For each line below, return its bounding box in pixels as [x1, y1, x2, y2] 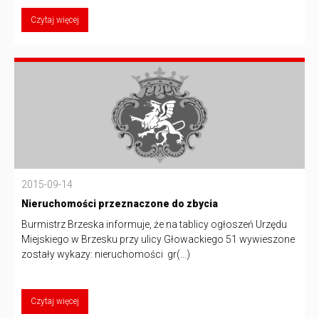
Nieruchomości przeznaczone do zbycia [21, 198, 218, 210]
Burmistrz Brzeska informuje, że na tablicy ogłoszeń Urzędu [21, 219, 287, 231]
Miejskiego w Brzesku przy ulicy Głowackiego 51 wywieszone [21, 234, 295, 246]
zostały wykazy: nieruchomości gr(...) [21, 249, 190, 261]
